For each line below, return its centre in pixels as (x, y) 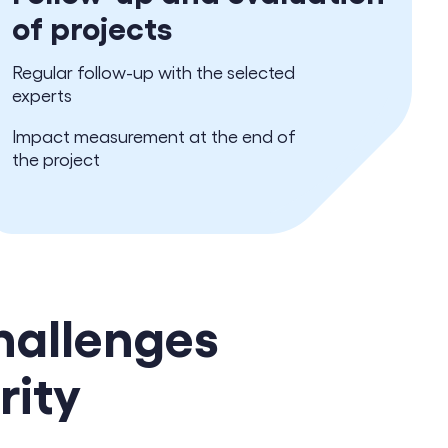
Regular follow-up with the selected (153, 71)
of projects (92, 26)
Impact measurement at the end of (154, 135)
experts (42, 94)
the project (56, 158)
